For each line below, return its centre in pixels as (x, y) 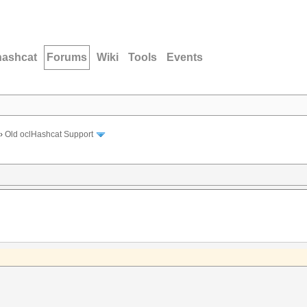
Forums (67, 57)
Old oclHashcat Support (49, 135)
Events (185, 57)
